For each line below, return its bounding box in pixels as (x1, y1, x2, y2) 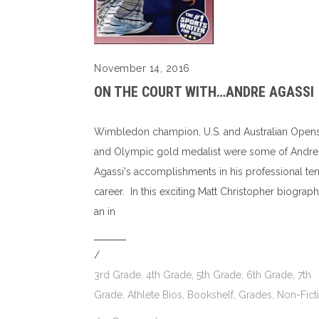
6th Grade (246, 269, 293, 281)
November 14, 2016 (94, 63, 190, 75)
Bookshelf (187, 289, 234, 301)
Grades (239, 289, 272, 301)
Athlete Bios (127, 289, 182, 301)
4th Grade (146, 269, 192, 281)
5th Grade (197, 269, 241, 281)
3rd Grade (94, 269, 141, 281)
